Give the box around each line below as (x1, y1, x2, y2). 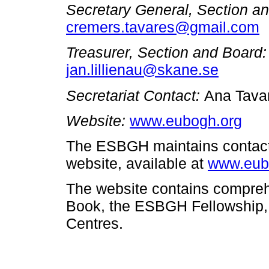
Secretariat (66, 86, 139, 104)
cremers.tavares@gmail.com (66, 19, 259, 36)
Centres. (66, 215, 123, 232)
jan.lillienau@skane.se (66, 61, 219, 79)
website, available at (66, 154, 208, 172)
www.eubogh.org (130, 112, 242, 129)
